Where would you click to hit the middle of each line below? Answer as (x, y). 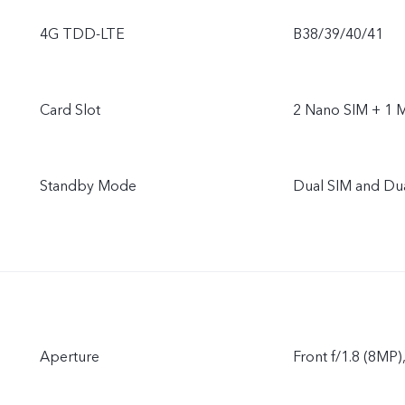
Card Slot (70, 110)
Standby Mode (88, 186)
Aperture (70, 357)
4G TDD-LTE (82, 34)
